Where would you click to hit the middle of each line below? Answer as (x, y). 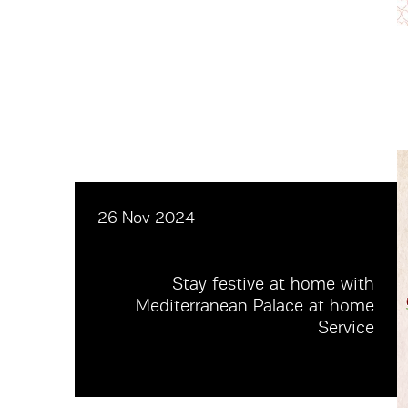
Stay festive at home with (273, 284)
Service (346, 328)
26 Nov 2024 (146, 218)
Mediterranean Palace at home (255, 306)
